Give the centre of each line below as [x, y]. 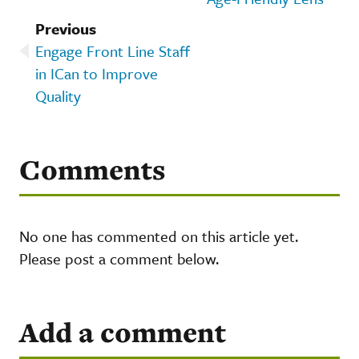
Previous [66, 28]
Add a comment [123, 332]
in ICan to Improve [97, 73]
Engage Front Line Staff [113, 50]
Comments [92, 169]
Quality [58, 95]
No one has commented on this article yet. [159, 236]
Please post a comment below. [119, 258]
